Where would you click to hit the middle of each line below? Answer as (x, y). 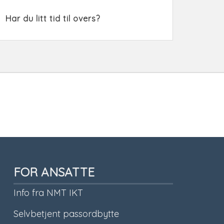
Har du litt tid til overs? (52, 19)
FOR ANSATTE (54, 172)
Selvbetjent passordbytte (66, 214)
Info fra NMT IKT (48, 193)
